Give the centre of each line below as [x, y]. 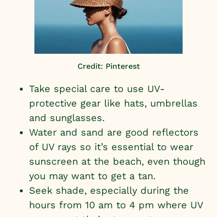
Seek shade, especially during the [109, 191]
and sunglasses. [67, 118]
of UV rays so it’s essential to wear [111, 147]
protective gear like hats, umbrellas [113, 103]
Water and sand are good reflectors [114, 132]
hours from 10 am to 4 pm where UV [116, 205]
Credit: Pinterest [108, 66]
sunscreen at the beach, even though [117, 162]
